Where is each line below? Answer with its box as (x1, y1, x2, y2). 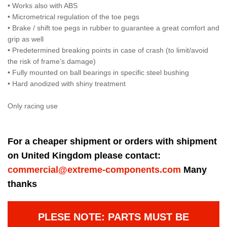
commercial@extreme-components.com (8, 165, 181, 175)
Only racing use (8, 102, 58, 110)
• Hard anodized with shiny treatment (8, 80, 126, 88)
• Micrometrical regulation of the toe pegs (8, 13, 139, 21)
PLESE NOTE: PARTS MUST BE (38, 211, 189, 222)
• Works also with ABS (8, 2, 78, 10)
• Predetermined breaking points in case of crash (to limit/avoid (8, 46, 208, 54)
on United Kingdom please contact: (8, 150, 161, 161)
